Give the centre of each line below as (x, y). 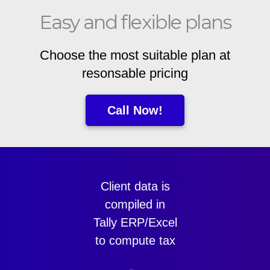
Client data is (135, 187)
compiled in (135, 205)
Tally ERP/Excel (135, 223)
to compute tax (135, 241)
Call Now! (135, 111)
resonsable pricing (135, 74)
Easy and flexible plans (135, 22)
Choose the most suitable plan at (135, 55)
